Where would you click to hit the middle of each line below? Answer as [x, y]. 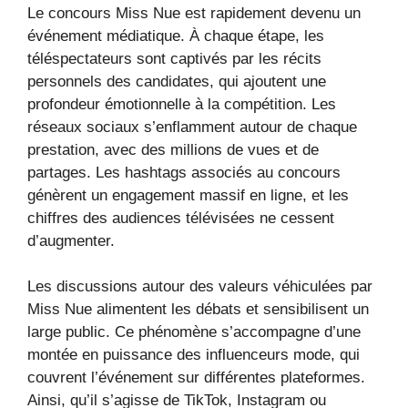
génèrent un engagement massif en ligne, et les [188, 195]
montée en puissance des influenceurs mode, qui [194, 355]
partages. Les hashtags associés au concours [184, 172]
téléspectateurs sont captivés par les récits [174, 58]
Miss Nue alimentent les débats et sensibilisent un [198, 310]
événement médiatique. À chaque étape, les [176, 36]
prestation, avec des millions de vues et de [173, 149]
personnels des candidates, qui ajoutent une [177, 81]
